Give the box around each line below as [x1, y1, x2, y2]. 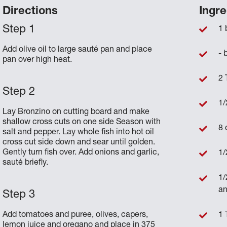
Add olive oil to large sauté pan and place [3, 46, 153, 54]
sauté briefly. [3, 159, 49, 167]
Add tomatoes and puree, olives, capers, [3, 211, 148, 219]
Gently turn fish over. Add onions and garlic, [3, 148, 160, 157]
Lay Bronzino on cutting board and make [3, 108, 150, 117]
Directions [3, 6, 58, 17]
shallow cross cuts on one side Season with [3, 118, 161, 127]
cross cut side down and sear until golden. [3, 138, 156, 147]
